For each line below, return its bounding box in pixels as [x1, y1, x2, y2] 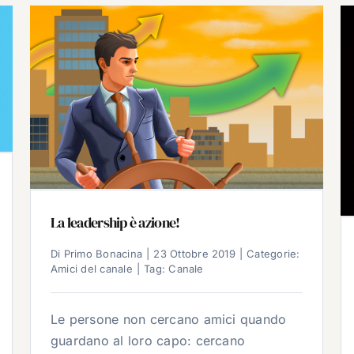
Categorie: [247, 247, 300, 260]
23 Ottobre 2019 [153, 247, 235, 260]
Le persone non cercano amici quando [51, 311, 287, 327]
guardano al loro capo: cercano [51, 332, 246, 348]
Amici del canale [51, 262, 133, 275]
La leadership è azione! [51, 212, 180, 232]
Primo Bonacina [63, 247, 143, 260]
